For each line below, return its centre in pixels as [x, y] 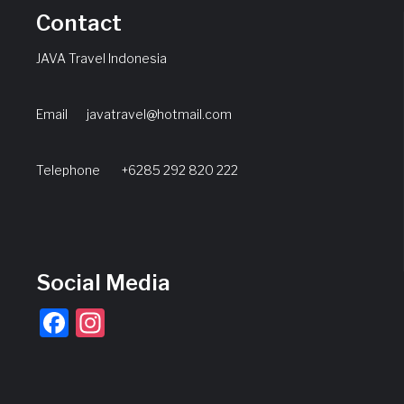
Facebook [135, 322]
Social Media [103, 283]
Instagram [173, 322]
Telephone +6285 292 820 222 [137, 170]
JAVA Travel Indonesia [101, 58]
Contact [79, 23]
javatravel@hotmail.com [159, 114]
